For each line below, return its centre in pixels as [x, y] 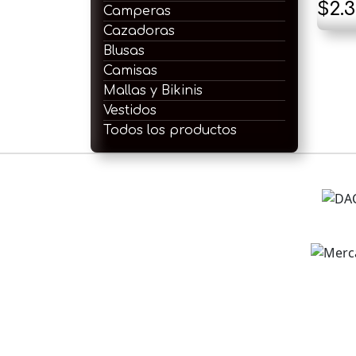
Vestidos [130, 110]
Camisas [130, 70]
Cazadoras [139, 31]
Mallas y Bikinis [153, 90]
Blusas [124, 50]
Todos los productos [170, 130]
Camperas [137, 11]
